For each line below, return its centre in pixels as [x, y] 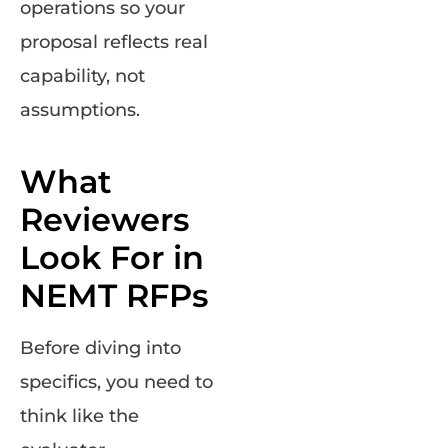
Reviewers [104, 220]
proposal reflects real [114, 42]
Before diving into [100, 348]
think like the [79, 416]
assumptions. [80, 110]
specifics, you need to [116, 382]
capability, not [82, 76]
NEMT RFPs [114, 296]
